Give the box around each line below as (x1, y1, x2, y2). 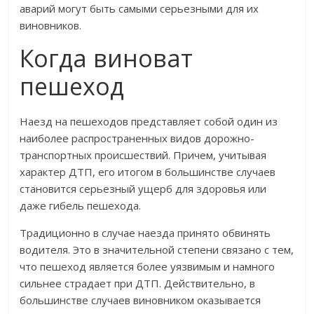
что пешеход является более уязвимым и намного (20, 259, 275, 274)
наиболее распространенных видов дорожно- (20, 131, 255, 146)
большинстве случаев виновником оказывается (20, 293, 261, 308)
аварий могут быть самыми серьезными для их (20, 1, 259, 16)
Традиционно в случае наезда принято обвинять (20, 226, 271, 240)
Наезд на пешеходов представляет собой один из (20, 114, 278, 129)
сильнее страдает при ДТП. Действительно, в (20, 276, 256, 291)
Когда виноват (20, 42, 193, 75)
